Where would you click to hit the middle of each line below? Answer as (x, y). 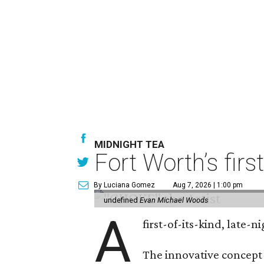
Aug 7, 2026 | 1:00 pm (208, 185)
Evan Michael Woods (174, 200)
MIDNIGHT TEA (130, 144)
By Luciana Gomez (125, 185)
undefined (122, 200)
